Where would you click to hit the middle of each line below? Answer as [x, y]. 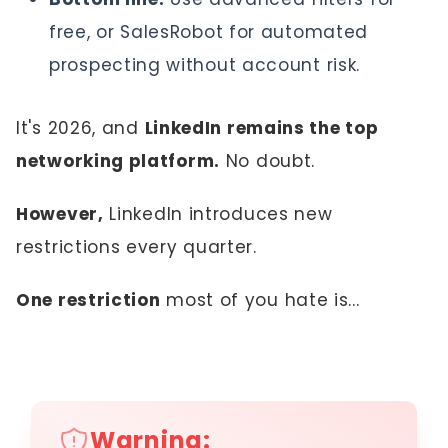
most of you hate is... [260, 300]
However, [60, 214]
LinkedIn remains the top [261, 128]
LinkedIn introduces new [218, 214]
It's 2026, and [80, 128]
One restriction [88, 300]
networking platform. [118, 161]
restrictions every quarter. [139, 247]
